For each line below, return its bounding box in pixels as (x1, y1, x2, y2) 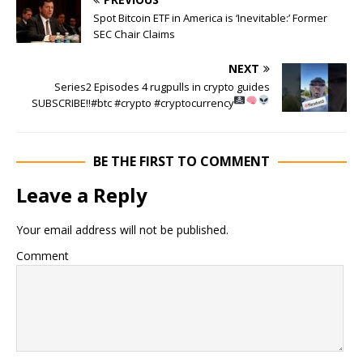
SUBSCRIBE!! (31, 95, 91, 110)
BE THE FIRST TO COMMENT (93, 152, 270, 170)
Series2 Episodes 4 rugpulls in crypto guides (54, 79, 270, 94)
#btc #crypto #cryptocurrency (90, 95, 234, 110)
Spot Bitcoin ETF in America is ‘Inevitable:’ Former (93, 10, 327, 25)
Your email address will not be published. (16, 221, 228, 237)
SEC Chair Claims (93, 26, 175, 41)
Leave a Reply (16, 181, 147, 208)
